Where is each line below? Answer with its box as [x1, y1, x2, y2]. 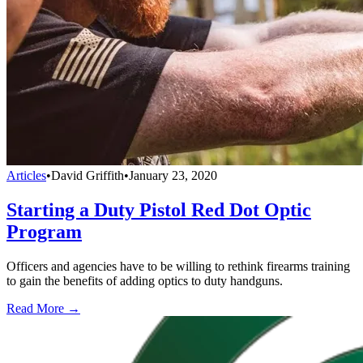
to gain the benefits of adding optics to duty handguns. [6, 273, 283, 288]
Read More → [6, 301, 80, 315]
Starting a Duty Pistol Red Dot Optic [6, 199, 311, 220]
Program [6, 220, 82, 242]
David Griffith [51, 168, 124, 182]
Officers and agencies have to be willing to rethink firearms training [6, 258, 350, 273]
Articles [6, 168, 46, 182]
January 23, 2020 [129, 168, 217, 182]
